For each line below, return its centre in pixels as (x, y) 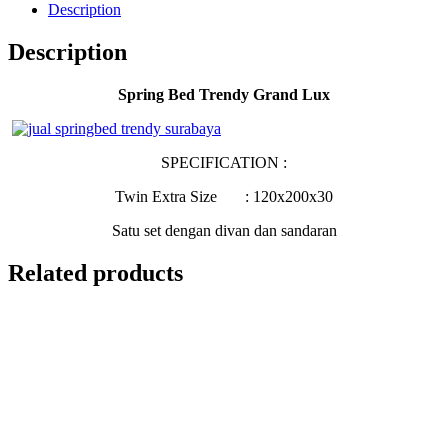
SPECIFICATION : (224, 163)
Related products (95, 272)
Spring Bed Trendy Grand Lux (224, 95)
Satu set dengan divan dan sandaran (224, 231)
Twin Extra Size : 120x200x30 (224, 197)
